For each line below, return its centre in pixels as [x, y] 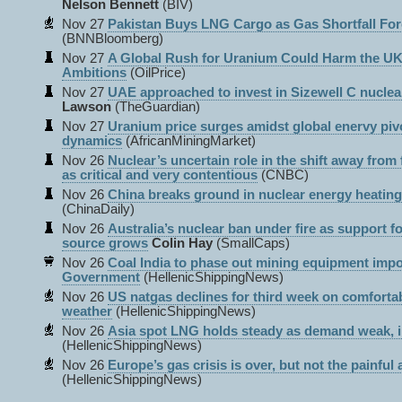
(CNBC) [285, 175]
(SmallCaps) [251, 243]
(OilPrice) [158, 73]
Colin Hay [182, 243]
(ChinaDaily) [98, 209]
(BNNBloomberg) [113, 39]
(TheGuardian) [156, 107]
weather [87, 311]
